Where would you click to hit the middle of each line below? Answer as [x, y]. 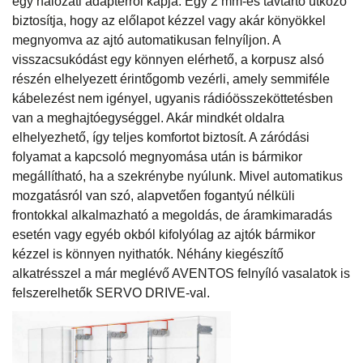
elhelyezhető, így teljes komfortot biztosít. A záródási [161, 137]
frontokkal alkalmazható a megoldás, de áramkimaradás [172, 215]
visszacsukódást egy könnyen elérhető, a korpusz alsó [168, 59]
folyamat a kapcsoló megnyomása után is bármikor [157, 156]
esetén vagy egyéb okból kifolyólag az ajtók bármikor [164, 234]
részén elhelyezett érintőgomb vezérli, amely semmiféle [171, 79]
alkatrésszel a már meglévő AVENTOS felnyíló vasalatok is [181, 273]
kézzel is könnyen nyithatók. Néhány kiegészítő [148, 254]
